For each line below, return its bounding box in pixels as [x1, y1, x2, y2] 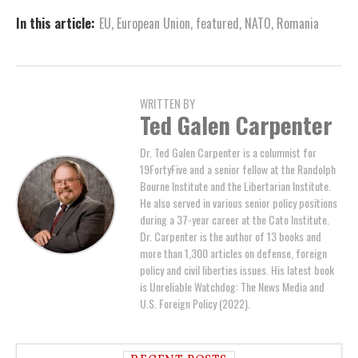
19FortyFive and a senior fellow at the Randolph [140, 160, 336, 177]
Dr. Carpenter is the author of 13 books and [140, 227, 321, 245]
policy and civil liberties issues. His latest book [140, 261, 334, 278]
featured [196, 13, 239, 33]
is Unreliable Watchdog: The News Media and [140, 277, 324, 295]
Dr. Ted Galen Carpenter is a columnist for [140, 143, 316, 161]
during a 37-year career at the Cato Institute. [140, 210, 329, 228]
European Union [117, 13, 190, 33]
